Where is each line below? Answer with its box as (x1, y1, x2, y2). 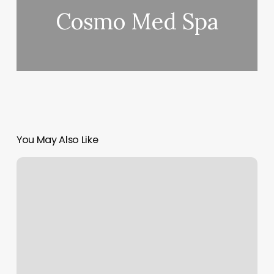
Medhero (15, 158, 54, 171)
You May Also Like (16, 133, 98, 147)
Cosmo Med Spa (56, 7, 219, 36)
